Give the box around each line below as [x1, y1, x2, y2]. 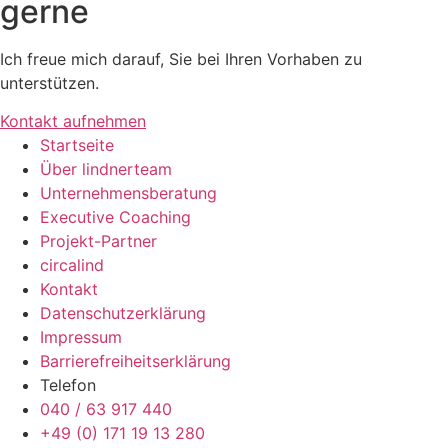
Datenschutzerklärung [40, 303, 206, 324]
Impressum [40, 327, 122, 348]
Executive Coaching [40, 207, 191, 228]
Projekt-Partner [40, 231, 157, 252]
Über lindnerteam [40, 159, 172, 180]
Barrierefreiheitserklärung [40, 351, 231, 372]
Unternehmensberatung [40, 183, 217, 204]
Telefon [40, 375, 96, 396]
